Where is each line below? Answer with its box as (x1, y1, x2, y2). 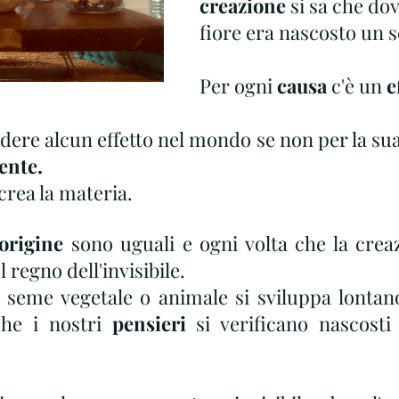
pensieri (111, 310, 186, 337)
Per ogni (199, 72, 277, 99)
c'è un (327, 72, 387, 99)
